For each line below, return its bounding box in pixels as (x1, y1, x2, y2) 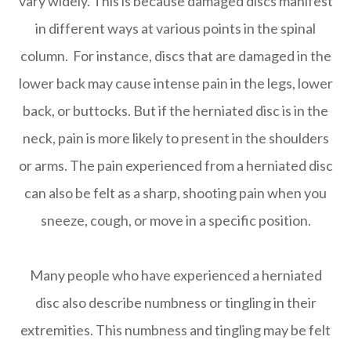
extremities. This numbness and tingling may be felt (20, 320, 331, 338)
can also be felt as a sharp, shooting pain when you (24, 183, 327, 201)
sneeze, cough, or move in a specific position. (40, 211, 311, 229)
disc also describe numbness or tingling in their (34, 293, 317, 311)
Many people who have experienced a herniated (29, 266, 322, 284)
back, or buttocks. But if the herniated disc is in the (23, 101, 328, 119)
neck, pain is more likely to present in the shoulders (22, 128, 329, 147)
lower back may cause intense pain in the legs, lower (18, 74, 333, 92)
